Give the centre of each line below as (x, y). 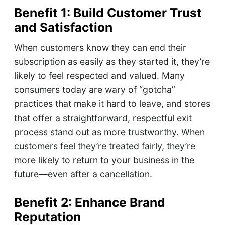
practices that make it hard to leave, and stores (112, 104)
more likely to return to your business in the (104, 160)
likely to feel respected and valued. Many (99, 76)
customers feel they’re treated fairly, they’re (104, 146)
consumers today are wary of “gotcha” (94, 90)
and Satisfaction (63, 27)
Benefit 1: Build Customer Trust (108, 13)
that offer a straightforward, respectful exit (103, 118)
